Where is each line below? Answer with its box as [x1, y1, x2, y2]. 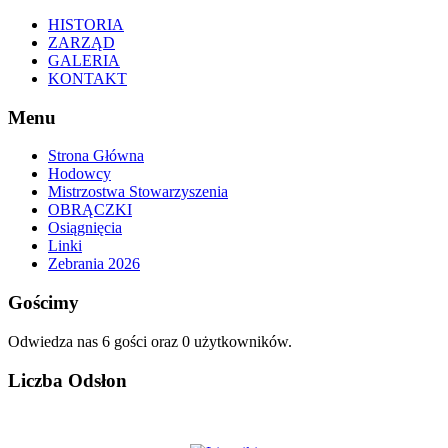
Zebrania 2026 [48, 255, 140, 273]
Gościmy [8, 292, 79, 314]
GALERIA [48, 52, 120, 69]
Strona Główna [48, 147, 144, 165]
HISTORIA [48, 16, 124, 33]
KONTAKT [48, 70, 127, 87]
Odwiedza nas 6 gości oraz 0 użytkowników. [8, 332, 292, 350]
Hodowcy [48, 165, 111, 183]
